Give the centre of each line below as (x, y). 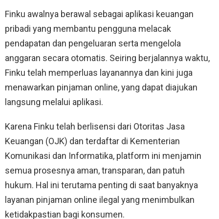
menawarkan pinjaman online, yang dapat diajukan (101, 87)
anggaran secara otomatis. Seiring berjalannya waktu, (107, 58)
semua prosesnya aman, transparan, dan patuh (95, 170)
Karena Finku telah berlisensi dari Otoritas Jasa (95, 126)
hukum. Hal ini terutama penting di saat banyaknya (101, 185)
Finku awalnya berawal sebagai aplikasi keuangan (99, 14)
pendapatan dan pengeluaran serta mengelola (93, 43)
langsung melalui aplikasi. (54, 102)
